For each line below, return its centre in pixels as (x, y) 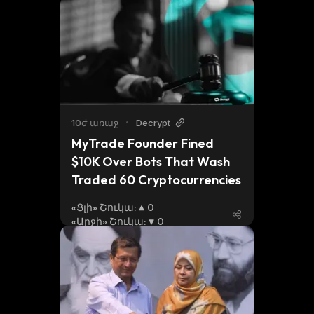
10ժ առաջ (95, 123)
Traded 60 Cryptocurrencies (156, 180)
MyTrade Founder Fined (143, 143)
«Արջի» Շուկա (108, 221)
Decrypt (153, 123)
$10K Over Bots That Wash (151, 162)
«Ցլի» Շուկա (103, 207)
